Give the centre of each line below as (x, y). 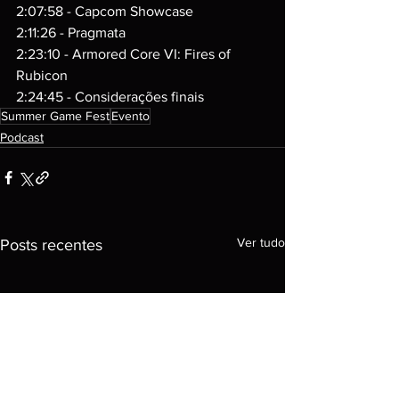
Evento (130, 116)
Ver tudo (261, 242)
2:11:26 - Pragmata (71, 33)
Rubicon (42, 75)
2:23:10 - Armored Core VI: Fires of (125, 54)
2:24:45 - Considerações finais (110, 97)
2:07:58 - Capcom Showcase (105, 11)
